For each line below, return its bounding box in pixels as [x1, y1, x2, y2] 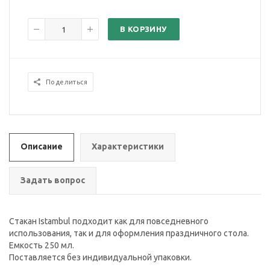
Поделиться [46, 78, 87, 86]
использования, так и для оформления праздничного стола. [9, 228, 249, 239]
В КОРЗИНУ [120, 25, 167, 34]
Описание [20, 142, 63, 152]
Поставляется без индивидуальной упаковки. [9, 253, 192, 263]
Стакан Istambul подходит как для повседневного [9, 216, 209, 227]
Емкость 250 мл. [9, 240, 74, 251]
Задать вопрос [20, 175, 85, 186]
